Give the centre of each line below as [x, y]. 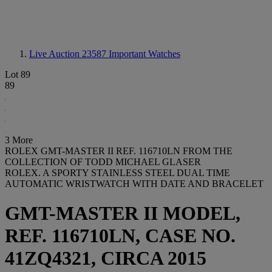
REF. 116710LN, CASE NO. [120, 236]
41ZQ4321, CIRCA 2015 [106, 258]
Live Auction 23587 [69, 54]
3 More [19, 140]
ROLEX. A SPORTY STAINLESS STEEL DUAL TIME [117, 173]
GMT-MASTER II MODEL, [123, 213]
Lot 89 [18, 74]
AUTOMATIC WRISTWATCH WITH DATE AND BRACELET [134, 184]
